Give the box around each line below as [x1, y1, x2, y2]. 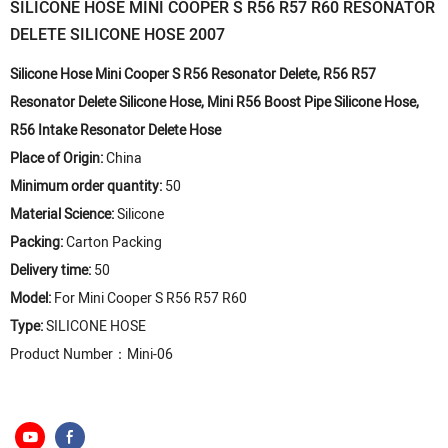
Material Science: [10, 204, 117, 225]
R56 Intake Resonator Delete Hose [10, 120, 221, 141]
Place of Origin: [10, 148, 106, 169]
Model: [10, 288, 54, 309]
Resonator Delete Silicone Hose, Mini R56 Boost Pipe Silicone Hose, [10, 92, 419, 113]
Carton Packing [66, 232, 162, 253]
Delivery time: [10, 260, 94, 281]
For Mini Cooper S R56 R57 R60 [54, 288, 247, 309]
